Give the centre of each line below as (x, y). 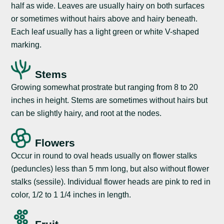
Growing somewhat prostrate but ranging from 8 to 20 (105, 87)
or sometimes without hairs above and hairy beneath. (104, 18)
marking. (26, 44)
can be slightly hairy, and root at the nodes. (86, 113)
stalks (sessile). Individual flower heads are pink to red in (111, 182)
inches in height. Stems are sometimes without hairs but (109, 100)
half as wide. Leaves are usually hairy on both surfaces (108, 5)
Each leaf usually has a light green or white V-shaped (105, 31)
